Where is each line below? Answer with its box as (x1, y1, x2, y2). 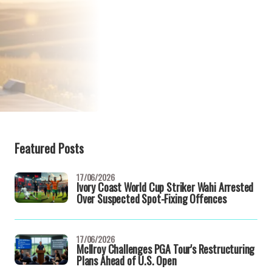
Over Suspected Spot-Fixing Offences (76, 191, 226, 206)
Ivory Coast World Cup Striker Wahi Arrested (76, 179, 254, 195)
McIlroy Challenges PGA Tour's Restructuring (76, 241, 255, 257)
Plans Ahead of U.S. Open (76, 253, 177, 268)
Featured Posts (15, 139, 84, 157)
